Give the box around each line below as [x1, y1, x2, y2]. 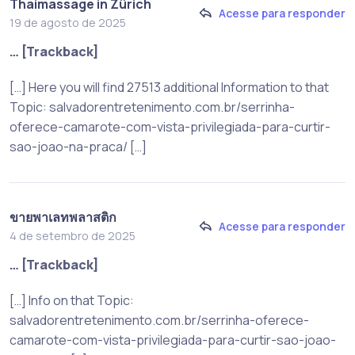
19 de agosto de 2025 [10, 14, 126, 30]
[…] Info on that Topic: [10, 291, 134, 309]
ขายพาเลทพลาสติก [10, 208, 116, 226]
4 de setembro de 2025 [10, 227, 136, 243]
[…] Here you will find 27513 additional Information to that [10, 78, 329, 96]
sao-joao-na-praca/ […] [10, 137, 147, 155]
